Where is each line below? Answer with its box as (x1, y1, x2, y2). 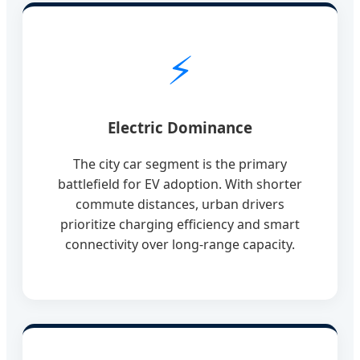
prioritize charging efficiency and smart (60, 215, 300, 233)
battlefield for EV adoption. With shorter (58, 174, 302, 193)
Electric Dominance (108, 117, 252, 138)
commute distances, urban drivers (76, 194, 284, 213)
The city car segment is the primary (73, 154, 287, 173)
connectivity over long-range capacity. (65, 235, 295, 253)
